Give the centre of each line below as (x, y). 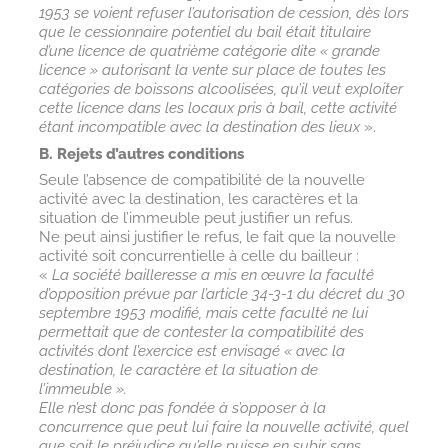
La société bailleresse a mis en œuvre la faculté (212, 275)
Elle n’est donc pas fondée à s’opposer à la (182, 408)
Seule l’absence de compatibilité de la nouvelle (201, 180)
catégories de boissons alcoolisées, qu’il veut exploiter (220, 89)
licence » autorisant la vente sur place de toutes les (212, 70)
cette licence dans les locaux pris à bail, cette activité (217, 108)
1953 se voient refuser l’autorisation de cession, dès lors (223, 13)
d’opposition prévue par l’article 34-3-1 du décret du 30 (221, 294)
